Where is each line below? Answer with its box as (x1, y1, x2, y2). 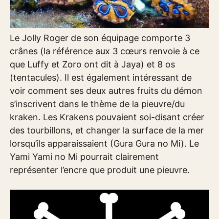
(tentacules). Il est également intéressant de (10, 72, 192, 83)
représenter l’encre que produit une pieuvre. (10, 165, 190, 175)
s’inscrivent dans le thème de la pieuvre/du (10, 99, 185, 109)
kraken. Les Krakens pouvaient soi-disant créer (10, 112, 204, 123)
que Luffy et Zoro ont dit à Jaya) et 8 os (10, 59, 175, 70)
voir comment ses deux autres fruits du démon (10, 86, 202, 96)
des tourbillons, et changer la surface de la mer (10, 125, 204, 136)
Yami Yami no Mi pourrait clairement (10, 152, 159, 162)
